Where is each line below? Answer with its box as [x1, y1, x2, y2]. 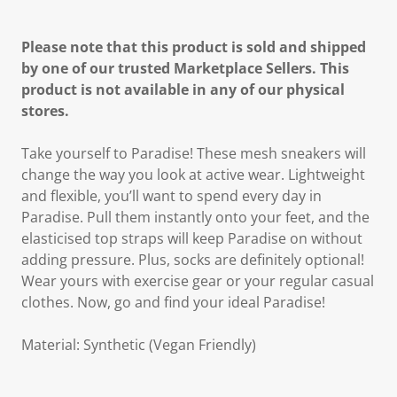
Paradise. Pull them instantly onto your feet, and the [21, 207, 370, 227]
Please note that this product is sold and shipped [21, 37, 366, 57]
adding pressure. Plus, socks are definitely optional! [21, 250, 364, 269]
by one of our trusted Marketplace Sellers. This [21, 58, 349, 78]
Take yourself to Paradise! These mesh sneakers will [21, 144, 366, 163]
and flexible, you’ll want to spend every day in [21, 186, 322, 206]
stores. [21, 101, 69, 121]
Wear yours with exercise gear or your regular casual [21, 271, 374, 291]
